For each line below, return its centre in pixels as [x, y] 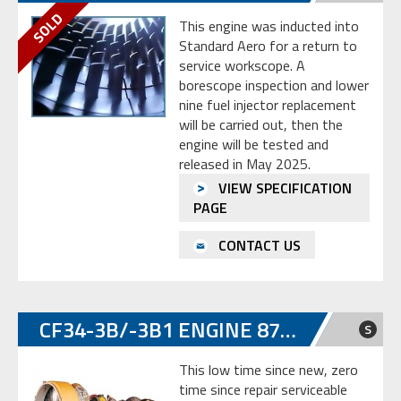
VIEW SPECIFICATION [283, 188]
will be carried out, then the [261, 125]
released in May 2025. [245, 164]
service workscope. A [242, 66]
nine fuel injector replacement [268, 105]
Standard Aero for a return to [268, 46]
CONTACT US [258, 245]
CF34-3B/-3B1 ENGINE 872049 [288, 330]
